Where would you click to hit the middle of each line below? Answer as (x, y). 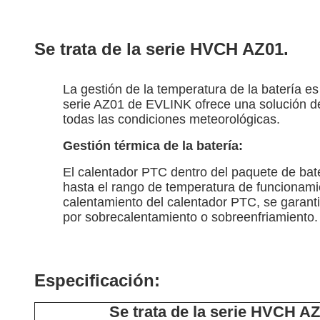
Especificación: (97, 280)
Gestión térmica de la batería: (153, 146)
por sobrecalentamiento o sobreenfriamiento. (190, 217)
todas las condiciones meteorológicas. (171, 119)
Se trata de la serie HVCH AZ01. (161, 49)
